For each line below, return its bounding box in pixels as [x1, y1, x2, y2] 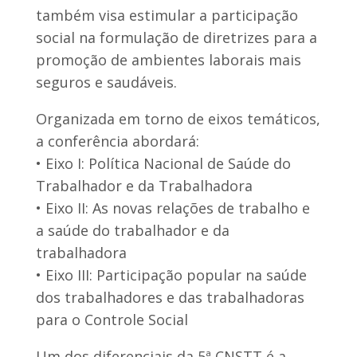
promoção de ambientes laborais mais [35, 49, 301, 69]
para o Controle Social [35, 309, 188, 329]
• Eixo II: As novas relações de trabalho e [35, 198, 310, 218]
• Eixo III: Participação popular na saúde [35, 265, 307, 284]
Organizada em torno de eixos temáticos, [35, 108, 320, 128]
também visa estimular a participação [35, 5, 298, 25]
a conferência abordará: [35, 131, 199, 151]
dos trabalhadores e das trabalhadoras [35, 287, 304, 307]
